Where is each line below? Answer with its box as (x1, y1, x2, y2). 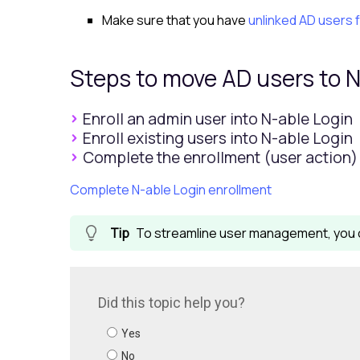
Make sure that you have (102, 11, 248, 30)
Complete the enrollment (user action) (83, 147, 358, 169)
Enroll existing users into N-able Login (83, 128, 353, 149)
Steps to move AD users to (70, 63, 346, 94)
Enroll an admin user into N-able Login (83, 108, 353, 130)
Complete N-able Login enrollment (70, 181, 272, 199)
